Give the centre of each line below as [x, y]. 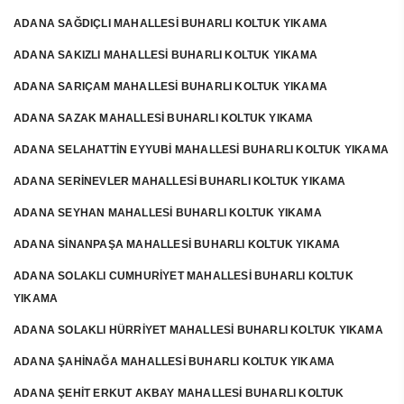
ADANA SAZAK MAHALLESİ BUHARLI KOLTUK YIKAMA [164, 118]
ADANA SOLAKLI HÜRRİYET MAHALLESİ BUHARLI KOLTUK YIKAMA [198, 330]
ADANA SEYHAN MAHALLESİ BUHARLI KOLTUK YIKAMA [168, 213]
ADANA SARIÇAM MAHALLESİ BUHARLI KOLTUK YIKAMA [170, 87]
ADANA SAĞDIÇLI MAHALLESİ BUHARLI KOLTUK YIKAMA [171, 23]
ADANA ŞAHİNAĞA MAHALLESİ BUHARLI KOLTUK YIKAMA [174, 362]
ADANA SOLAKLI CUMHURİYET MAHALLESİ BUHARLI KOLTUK [184, 276]
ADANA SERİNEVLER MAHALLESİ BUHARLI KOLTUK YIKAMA [180, 181]
